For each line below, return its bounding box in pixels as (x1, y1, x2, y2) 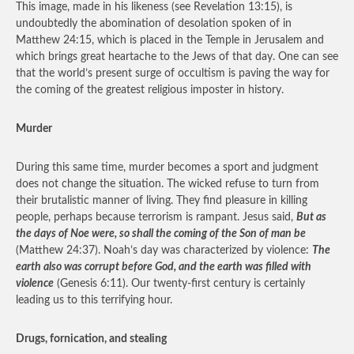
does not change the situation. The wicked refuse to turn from (16, 179, 319, 190)
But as (296, 212, 326, 223)
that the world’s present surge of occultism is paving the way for (16, 68, 330, 79)
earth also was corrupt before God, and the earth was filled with (16, 262, 311, 273)
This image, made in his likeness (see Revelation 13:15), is (16, 2, 292, 13)
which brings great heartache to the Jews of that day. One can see (16, 51, 338, 62)
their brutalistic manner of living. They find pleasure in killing (16, 195, 307, 206)
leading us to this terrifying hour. (16, 295, 172, 306)
